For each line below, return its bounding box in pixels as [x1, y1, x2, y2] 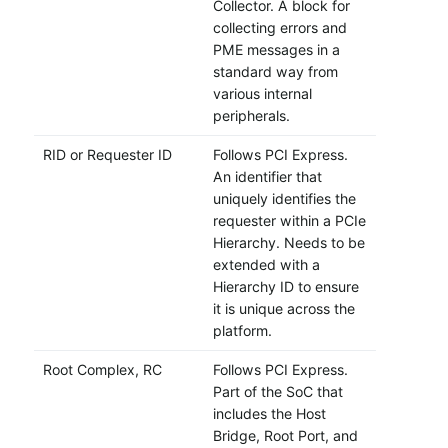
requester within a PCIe [212, 212, 366, 230]
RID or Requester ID [42, 146, 172, 164]
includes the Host [212, 405, 326, 423]
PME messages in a [212, 41, 340, 59]
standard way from [212, 63, 338, 81]
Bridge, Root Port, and [212, 427, 358, 445]
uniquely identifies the [212, 190, 356, 208]
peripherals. [212, 107, 290, 125]
